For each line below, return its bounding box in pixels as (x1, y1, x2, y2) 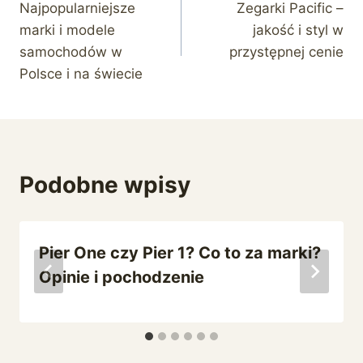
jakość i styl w (253, 21, 344, 38)
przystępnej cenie (229, 43, 344, 60)
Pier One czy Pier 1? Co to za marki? (39, 242, 321, 263)
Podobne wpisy (19, 170, 190, 199)
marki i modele (19, 21, 115, 38)
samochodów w (19, 43, 122, 60)
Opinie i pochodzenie (39, 267, 204, 287)
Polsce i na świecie (19, 65, 143, 82)
